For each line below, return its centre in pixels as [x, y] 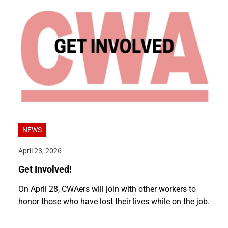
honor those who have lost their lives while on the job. [114, 202]
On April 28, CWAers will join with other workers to [107, 189]
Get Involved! [45, 170]
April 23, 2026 [40, 151]
